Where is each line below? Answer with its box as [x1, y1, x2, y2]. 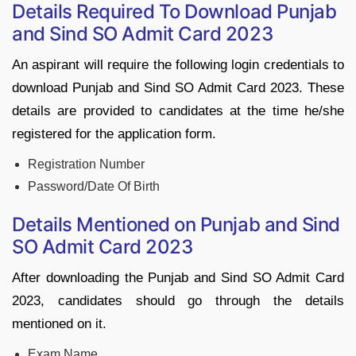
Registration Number [28, 157, 145, 171]
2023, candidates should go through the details [12, 292, 344, 308]
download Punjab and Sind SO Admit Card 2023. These [12, 79, 344, 95]
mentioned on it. [12, 315, 106, 331]
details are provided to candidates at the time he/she [12, 103, 344, 118]
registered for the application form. [12, 126, 216, 141]
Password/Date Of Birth [28, 179, 160, 193]
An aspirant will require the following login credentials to [12, 56, 344, 72]
